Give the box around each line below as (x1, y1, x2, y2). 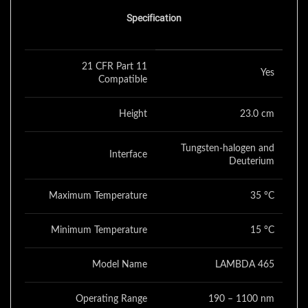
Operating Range (76, 294, 147, 305)
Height (119, 109, 147, 120)
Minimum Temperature (51, 225, 147, 236)
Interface (109, 150, 147, 160)
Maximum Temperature (49, 191, 147, 201)
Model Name (92, 260, 147, 270)
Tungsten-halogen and (181, 144, 274, 154)
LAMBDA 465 (215, 260, 274, 270)
